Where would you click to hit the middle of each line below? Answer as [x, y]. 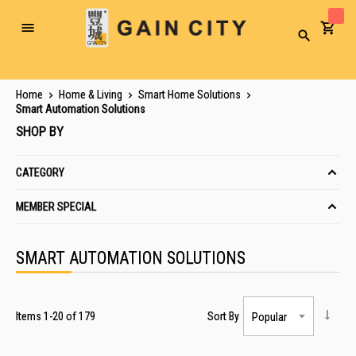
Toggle [42, 33]
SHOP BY [40, 131]
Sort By [223, 316]
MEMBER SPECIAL [56, 206]
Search [317, 40]
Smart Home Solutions [191, 95]
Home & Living [92, 95]
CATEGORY [40, 172]
